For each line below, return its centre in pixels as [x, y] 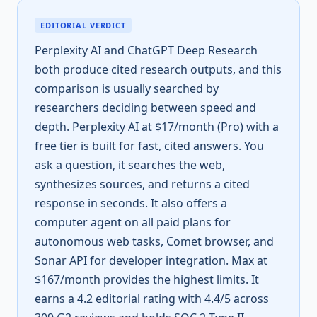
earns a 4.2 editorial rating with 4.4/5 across [152, 299]
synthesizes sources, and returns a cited [142, 184]
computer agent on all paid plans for [133, 222]
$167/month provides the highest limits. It [147, 279]
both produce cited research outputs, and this [158, 69]
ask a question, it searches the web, [130, 165]
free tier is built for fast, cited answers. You [149, 146]
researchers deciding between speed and [145, 108]
